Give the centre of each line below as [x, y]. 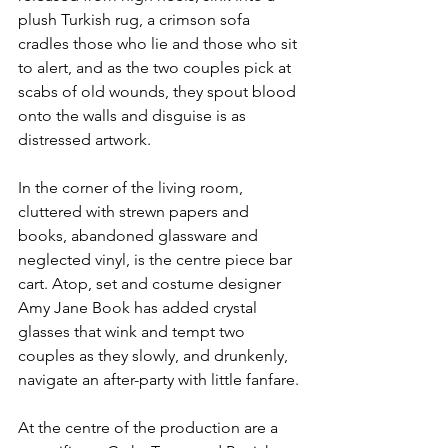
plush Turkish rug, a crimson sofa [136, 20]
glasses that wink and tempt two [133, 332]
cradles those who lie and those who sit [159, 44]
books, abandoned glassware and [140, 236]
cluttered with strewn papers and [135, 212]
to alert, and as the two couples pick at [156, 68]
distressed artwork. [84, 140]
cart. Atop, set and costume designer [151, 284]
